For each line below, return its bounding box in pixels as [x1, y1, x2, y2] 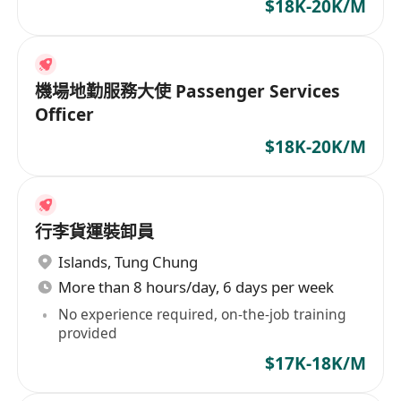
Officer [35, 102, 95, 126]
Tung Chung [115, 252, 199, 273]
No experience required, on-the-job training [58, 304, 347, 325]
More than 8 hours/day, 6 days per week [58, 276, 335, 297]
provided [58, 323, 118, 344]
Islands [58, 252, 108, 273]
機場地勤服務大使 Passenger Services [35, 79, 341, 103]
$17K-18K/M [264, 352, 366, 376]
